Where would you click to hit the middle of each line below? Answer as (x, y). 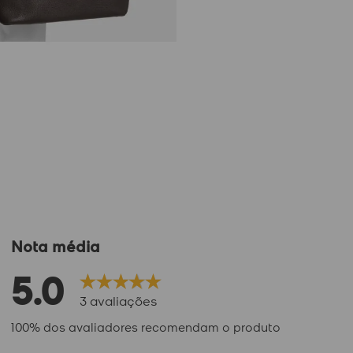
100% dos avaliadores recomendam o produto (146, 327)
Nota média (56, 246)
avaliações (122, 301)
